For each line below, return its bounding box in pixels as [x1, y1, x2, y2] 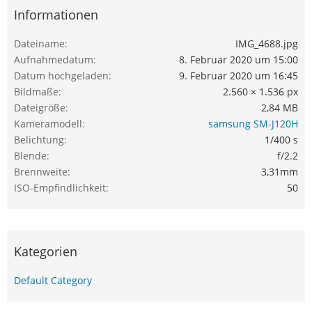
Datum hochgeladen [14, 68, 109, 82]
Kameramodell [14, 116, 82, 130]
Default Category [14, 273, 92, 287]
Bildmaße [14, 84, 58, 98]
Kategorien [14, 242, 77, 260]
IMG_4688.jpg [235, 36, 298, 50]
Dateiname [14, 36, 65, 50]
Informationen [14, 6, 98, 23]
